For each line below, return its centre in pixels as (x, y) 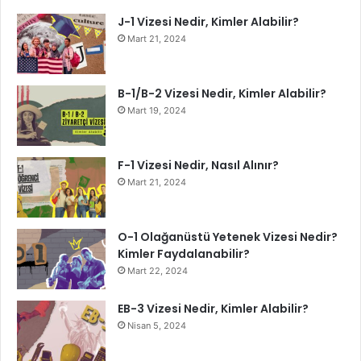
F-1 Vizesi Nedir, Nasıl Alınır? (198, 165)
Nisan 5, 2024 (157, 325)
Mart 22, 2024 (158, 270)
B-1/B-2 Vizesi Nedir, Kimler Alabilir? (222, 93)
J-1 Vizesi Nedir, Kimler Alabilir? (208, 21)
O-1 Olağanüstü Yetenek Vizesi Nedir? (228, 237)
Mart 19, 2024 (157, 110)
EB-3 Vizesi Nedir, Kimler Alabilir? (213, 308)
